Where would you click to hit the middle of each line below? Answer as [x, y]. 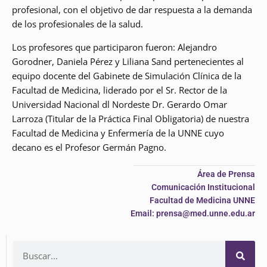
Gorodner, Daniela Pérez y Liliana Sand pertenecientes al [128, 61]
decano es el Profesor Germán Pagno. [89, 147]
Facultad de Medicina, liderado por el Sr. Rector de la [119, 90]
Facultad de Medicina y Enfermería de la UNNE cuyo [118, 133]
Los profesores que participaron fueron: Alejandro [114, 47]
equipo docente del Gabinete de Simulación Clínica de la [127, 76]
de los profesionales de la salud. [77, 24]
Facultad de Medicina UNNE [202, 200]
